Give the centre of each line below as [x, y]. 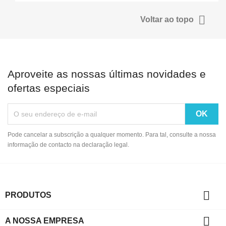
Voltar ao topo [168, 19]
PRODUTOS [28, 195]
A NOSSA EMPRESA [45, 220]
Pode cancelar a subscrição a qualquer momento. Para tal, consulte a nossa [112, 134]
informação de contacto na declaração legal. [68, 145]
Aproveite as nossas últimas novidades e [107, 74]
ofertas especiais [49, 88]
